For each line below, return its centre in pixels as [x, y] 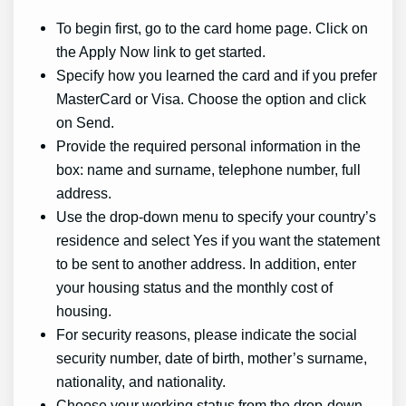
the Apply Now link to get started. [161, 52]
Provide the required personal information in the [209, 146]
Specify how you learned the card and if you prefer [217, 76]
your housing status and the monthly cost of [195, 288]
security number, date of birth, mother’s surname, [212, 358]
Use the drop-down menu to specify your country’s [217, 217]
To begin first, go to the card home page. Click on [213, 29]
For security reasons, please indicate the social [207, 335]
